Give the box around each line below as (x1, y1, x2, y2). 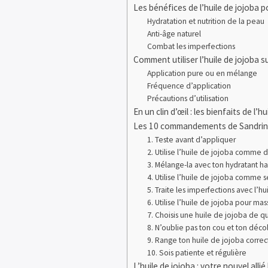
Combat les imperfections (147, 41, 235, 51)
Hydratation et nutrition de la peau (147, 16, 264, 26)
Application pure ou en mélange (147, 68, 257, 78)
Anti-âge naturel (147, 29, 201, 39)
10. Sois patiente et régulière (147, 248, 246, 258)
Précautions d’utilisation (147, 93, 229, 103)
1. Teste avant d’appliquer (147, 135, 236, 145)
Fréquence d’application (147, 81, 231, 91)
